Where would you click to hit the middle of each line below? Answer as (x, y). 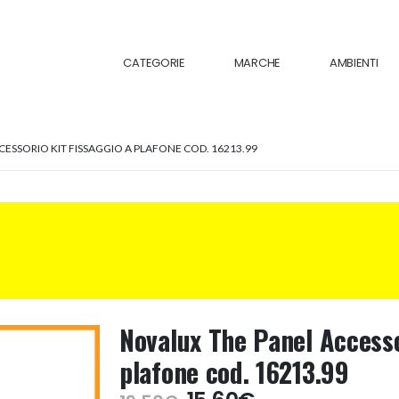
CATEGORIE (154, 63)
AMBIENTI (354, 63)
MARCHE (257, 63)
